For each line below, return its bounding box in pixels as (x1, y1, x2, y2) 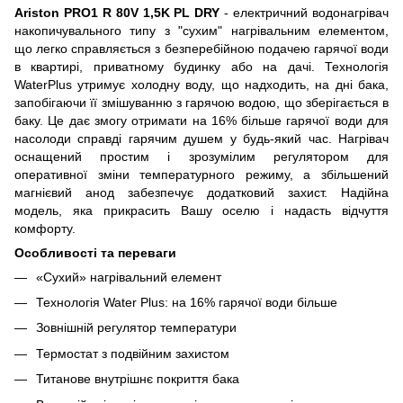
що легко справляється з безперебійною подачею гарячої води (14, 40, 389, 56)
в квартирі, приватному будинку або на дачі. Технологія (14, 58, 389, 74)
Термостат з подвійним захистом (36, 345, 229, 361)
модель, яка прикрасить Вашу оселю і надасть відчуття (14, 202, 389, 218)
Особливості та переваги (14, 245, 176, 260)
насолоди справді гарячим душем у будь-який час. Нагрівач (14, 130, 389, 146)
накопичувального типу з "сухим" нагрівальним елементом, (14, 22, 389, 38)
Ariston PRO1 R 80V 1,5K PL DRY (14, 4, 225, 20)
